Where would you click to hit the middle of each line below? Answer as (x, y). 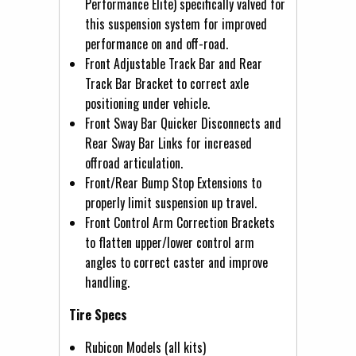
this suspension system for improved (176, 23)
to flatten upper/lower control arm (170, 242)
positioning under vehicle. (147, 103)
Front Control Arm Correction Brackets (180, 222)
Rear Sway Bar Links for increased (168, 143)
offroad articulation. (134, 163)
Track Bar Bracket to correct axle (167, 83)
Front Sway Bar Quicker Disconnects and (183, 123)
